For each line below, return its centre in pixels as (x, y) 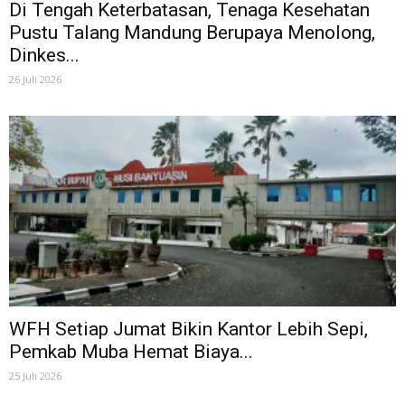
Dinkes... (44, 56)
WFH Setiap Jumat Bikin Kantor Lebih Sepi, (188, 330)
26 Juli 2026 (35, 80)
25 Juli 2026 (35, 376)
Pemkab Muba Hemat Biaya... (131, 352)
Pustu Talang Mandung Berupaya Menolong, (192, 33)
